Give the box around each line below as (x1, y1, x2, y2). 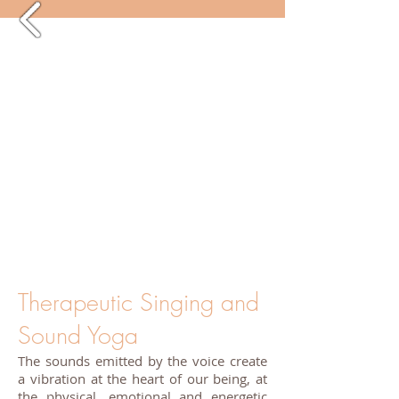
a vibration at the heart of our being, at (18, 370, 267, 387)
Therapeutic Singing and (18, 287, 259, 318)
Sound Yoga (18, 320, 145, 351)
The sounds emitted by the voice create (18, 352, 267, 370)
